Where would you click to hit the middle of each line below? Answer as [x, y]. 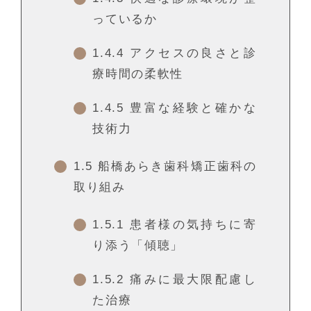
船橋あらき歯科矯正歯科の [175, 167]
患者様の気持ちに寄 [190, 224]
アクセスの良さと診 [190, 53]
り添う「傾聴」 [138, 245]
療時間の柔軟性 [138, 74]
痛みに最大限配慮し [190, 279]
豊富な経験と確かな [190, 108]
